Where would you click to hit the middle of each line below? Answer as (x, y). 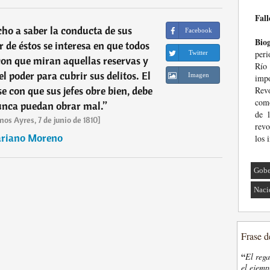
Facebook (198, 30)
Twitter (199, 52)
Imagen (198, 75)
